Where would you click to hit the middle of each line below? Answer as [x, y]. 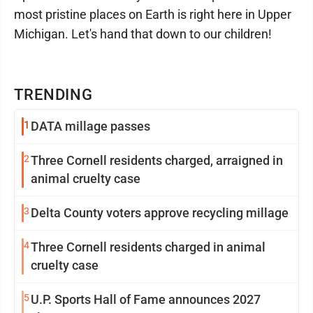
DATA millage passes [90, 126]
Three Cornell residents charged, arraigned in [157, 160]
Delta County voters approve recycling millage [160, 213]
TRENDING [54, 95]
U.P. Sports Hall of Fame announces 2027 [146, 299]
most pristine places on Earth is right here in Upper [153, 14]
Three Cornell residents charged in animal [148, 247]
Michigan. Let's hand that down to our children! [143, 34]
